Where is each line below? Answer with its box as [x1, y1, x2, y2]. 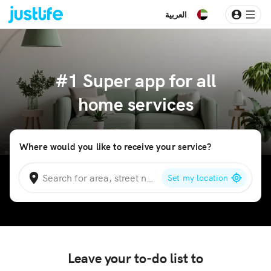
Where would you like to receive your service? [19, 140, 212, 152]
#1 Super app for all [55, 67, 216, 92]
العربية [165, 8, 187, 20]
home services [77, 90, 194, 116]
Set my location [168, 171, 229, 183]
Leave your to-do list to [68, 248, 203, 267]
